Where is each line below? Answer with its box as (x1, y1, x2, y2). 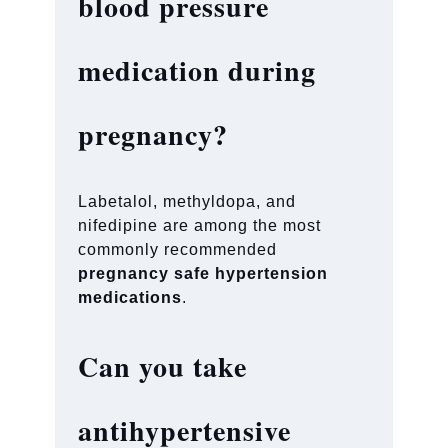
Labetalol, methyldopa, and (78, 192, 297, 210)
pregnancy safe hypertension (78, 264, 329, 282)
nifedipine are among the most (78, 216, 322, 234)
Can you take (78, 345, 248, 387)
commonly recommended (78, 240, 278, 258)
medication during (78, 49, 317, 91)
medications (78, 288, 183, 306)
